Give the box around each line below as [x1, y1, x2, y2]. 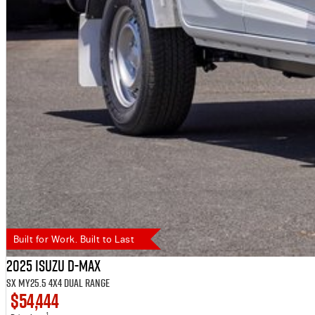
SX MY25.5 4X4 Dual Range [6, 275, 110, 291]
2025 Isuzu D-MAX [6, 255, 101, 277]
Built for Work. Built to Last [13, 233, 134, 245]
